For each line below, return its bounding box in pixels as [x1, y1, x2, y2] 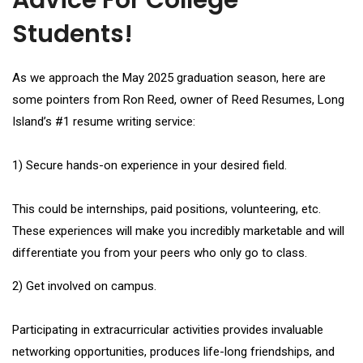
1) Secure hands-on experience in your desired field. [12, 158, 287, 173]
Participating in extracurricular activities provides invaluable [12, 322, 323, 337]
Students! [12, 17, 133, 52]
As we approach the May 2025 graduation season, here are [12, 70, 326, 86]
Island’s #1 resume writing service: [12, 114, 195, 130]
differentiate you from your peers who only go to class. [12, 246, 307, 261]
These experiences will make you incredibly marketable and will [12, 224, 344, 239]
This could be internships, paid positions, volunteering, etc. [12, 202, 321, 217]
